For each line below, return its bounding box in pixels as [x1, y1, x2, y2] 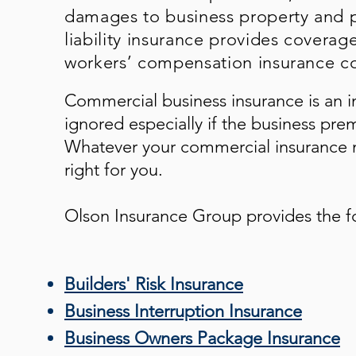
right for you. [64, 159, 168, 180]
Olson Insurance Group [64, 205, 242, 226]
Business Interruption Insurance [64, 300, 302, 322]
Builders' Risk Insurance [64, 273, 243, 295]
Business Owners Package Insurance [64, 327, 340, 349]
